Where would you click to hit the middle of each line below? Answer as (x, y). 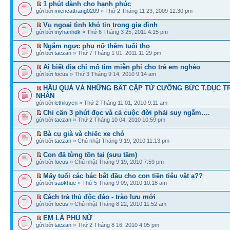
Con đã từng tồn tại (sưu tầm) (90, 155)
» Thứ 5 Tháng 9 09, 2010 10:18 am (121, 183)
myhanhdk (68, 32)
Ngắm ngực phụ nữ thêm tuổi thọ (97, 46)
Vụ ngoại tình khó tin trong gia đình (100, 25)
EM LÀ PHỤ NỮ (68, 218)
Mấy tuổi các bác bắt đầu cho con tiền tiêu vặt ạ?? (123, 176)
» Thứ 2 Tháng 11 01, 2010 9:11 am (122, 102)
